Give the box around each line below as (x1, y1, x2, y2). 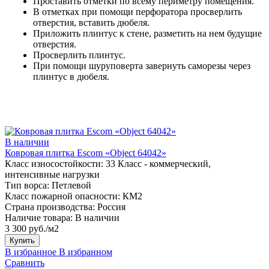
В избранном (59, 246, 112, 257)
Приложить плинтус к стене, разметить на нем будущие (33, 28, 262, 38)
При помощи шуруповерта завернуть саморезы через (33, 60, 250, 71)
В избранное (5, 246, 56, 257)
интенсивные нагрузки (5, 169, 100, 180)
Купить (10, 235, 35, 245)
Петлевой (52, 180, 91, 190)
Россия (97, 201, 125, 212)
